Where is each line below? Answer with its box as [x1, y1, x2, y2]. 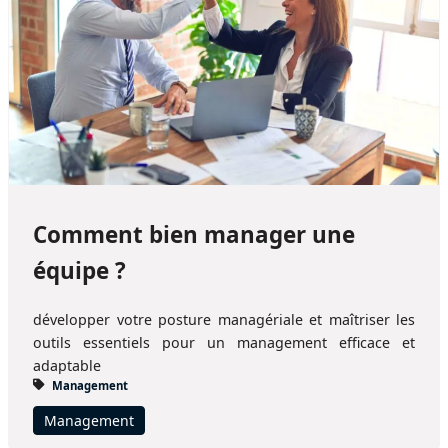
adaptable [33, 355, 101, 375]
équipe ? [33, 254, 126, 286]
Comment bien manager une [33, 218, 355, 250]
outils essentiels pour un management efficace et [33, 332, 415, 352]
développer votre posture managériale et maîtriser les [33, 309, 415, 329]
